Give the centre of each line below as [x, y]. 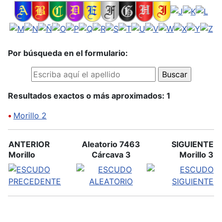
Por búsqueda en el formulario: [68, 53]
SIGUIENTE [193, 144]
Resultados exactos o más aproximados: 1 [89, 96]
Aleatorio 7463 [111, 144]
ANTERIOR [29, 144]
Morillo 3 [196, 155]
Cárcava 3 [111, 155]
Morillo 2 [30, 115]
